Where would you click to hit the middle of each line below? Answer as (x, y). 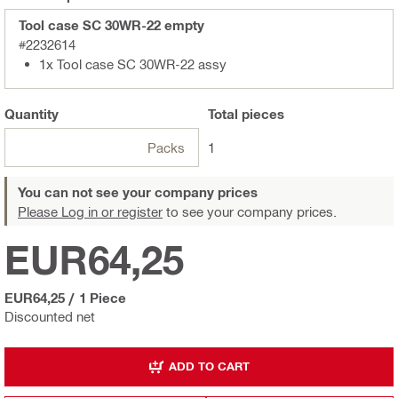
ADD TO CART (209, 366)
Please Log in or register (90, 211)
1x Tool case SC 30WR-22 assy (133, 64)
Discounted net (50, 316)
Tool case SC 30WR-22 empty (111, 24)
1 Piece (103, 297)
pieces (261, 113)
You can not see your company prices (138, 191)
